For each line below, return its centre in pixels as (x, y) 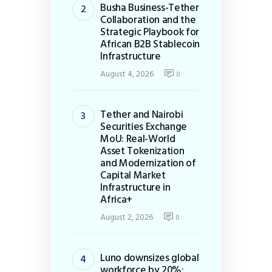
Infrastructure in (135, 188)
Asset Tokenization (142, 151)
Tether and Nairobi (142, 115)
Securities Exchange (144, 127)
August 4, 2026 (127, 73)
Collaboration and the (148, 20)
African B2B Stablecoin (150, 44)
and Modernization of (148, 163)
